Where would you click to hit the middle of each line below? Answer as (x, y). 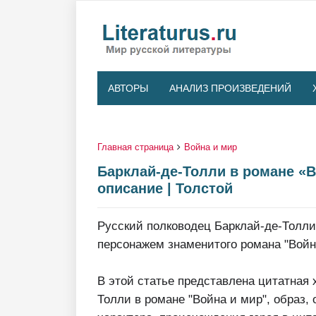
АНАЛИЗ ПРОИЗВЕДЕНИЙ (230, 88)
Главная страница (135, 147)
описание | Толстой (165, 188)
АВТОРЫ (128, 88)
